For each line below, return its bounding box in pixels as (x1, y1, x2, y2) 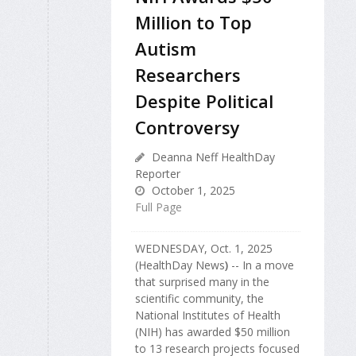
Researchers (135, 62, 241, 87)
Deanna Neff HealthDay (149, 149, 275, 164)
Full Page (135, 199, 182, 215)
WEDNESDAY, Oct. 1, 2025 (135, 240, 273, 256)
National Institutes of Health (135, 307, 281, 323)
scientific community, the (135, 290, 264, 306)
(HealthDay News (135, 257, 225, 273)
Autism (135, 36, 196, 60)
